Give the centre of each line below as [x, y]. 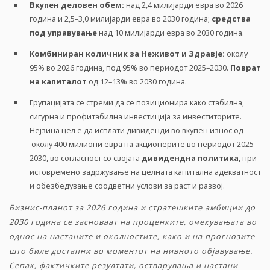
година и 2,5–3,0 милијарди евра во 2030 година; [121, 19]
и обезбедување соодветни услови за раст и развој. [127, 186]
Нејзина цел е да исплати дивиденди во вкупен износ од [137, 130]
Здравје [206, 54]
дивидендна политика [190, 158]
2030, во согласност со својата [86, 158]
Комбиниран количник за [85, 54]
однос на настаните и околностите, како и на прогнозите [132, 236]
